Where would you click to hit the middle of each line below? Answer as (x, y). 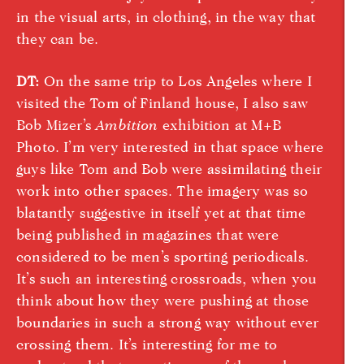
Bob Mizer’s (56, 124)
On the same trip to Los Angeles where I (175, 80)
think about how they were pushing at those (163, 300)
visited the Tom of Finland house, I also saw (162, 102)
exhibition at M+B (219, 124)
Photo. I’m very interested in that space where (170, 146)
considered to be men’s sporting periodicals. (162, 256)
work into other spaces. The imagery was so (162, 190)
